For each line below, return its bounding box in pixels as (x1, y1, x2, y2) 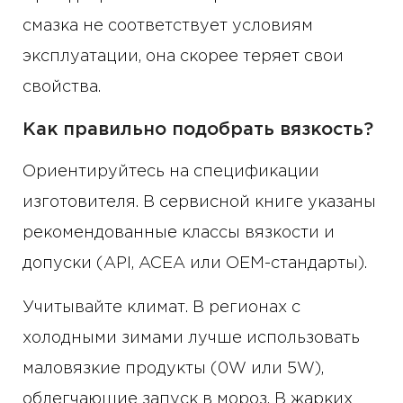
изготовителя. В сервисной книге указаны (22, 195, 376, 210)
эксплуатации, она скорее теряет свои (22, 49, 344, 65)
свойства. (22, 80, 101, 95)
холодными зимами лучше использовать (22, 331, 360, 346)
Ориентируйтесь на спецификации (22, 165, 319, 180)
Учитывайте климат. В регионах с (22, 300, 300, 316)
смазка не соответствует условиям (22, 19, 313, 34)
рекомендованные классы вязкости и (22, 226, 335, 241)
